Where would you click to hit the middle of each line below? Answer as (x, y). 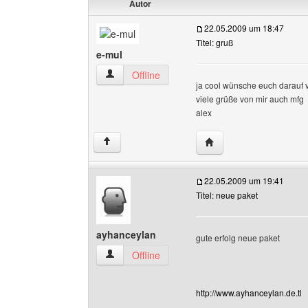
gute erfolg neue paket (238, 238)
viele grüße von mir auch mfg (250, 99)
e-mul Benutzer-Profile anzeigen (174, 74)
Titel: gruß (214, 42)
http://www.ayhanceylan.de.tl (249, 293)
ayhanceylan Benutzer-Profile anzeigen (189, 254)
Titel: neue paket (227, 195)
